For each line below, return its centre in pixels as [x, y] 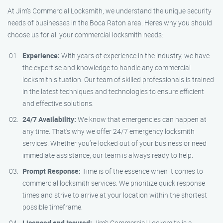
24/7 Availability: [49, 119]
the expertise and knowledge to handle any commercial [107, 67]
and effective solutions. [58, 103]
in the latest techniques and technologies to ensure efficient [113, 91]
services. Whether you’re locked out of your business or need [114, 143]
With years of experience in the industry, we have [135, 56]
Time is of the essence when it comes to [142, 171]
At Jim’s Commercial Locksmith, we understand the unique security [110, 11]
